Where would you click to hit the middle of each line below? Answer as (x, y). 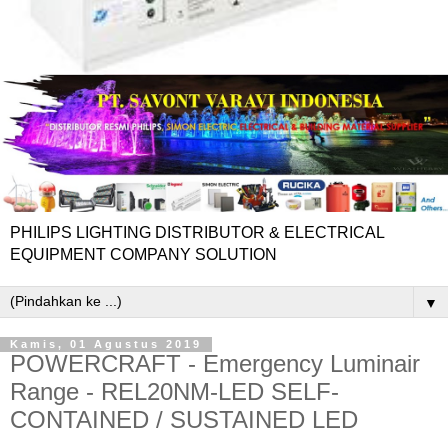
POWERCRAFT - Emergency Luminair (215, 364)
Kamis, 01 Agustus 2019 (106, 344)
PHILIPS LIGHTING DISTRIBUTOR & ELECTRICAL (197, 233)
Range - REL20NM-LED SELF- (174, 392)
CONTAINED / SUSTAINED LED (184, 420)
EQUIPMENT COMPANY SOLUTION (143, 255)
